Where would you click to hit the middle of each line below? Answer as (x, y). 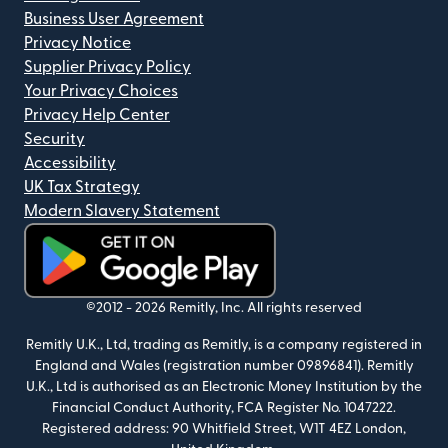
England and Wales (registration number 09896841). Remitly (224, 365)
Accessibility (70, 162)
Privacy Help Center (97, 114)
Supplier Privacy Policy (107, 66)
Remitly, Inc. (206, 307)
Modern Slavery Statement (122, 210)
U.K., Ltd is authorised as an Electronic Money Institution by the (224, 386)
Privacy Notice (77, 42)
